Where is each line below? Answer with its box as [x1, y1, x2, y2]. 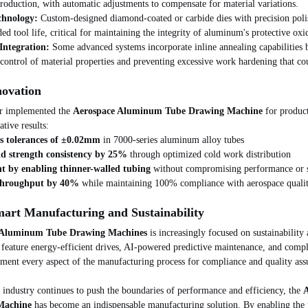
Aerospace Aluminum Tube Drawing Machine [73, 106, 263, 117]
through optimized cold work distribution [127, 149, 291, 160]
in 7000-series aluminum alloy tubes [100, 135, 244, 146]
